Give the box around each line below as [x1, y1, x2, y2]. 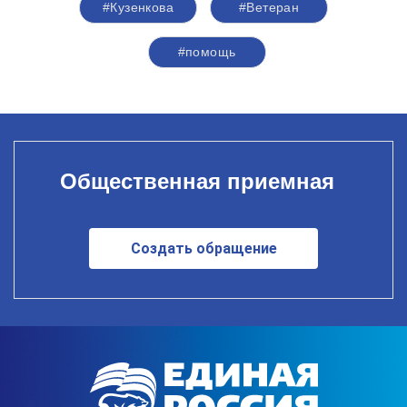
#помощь [177, 44, 236, 59]
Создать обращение [130, 240, 277, 258]
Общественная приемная [59, 169, 334, 194]
